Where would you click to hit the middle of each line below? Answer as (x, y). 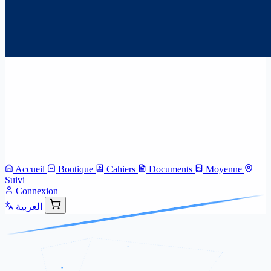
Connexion (37, 191)
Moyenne (224, 169)
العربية (29, 207)
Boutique (76, 169)
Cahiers (121, 169)
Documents (171, 169)
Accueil (30, 169)
